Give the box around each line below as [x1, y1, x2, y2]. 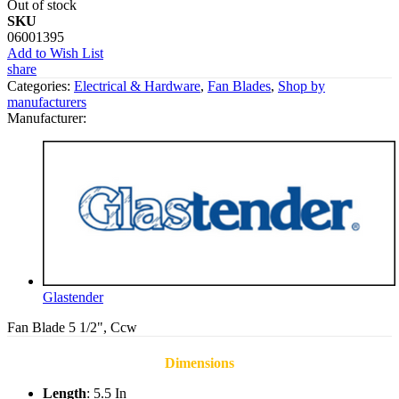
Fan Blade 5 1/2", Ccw [7, 319, 137, 335]
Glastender [43, 289, 103, 305]
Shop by [278, 77, 325, 94]
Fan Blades [208, 77, 271, 94]
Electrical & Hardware [74, 77, 200, 94]
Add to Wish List [7, 45, 103, 61]
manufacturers [7, 94, 86, 110]
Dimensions [165, 355, 234, 371]
